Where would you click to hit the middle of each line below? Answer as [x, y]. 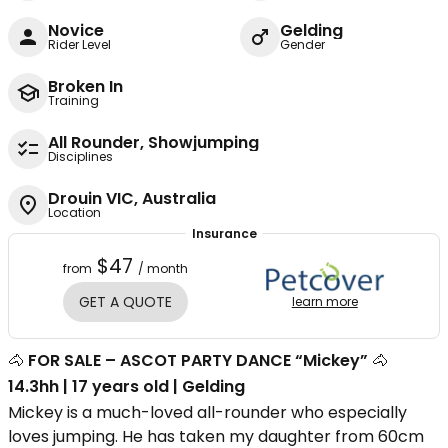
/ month [163, 268]
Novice [76, 30]
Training [73, 100]
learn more [324, 301]
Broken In [85, 86]
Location [74, 212]
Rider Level [79, 44]
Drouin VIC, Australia [132, 198]
